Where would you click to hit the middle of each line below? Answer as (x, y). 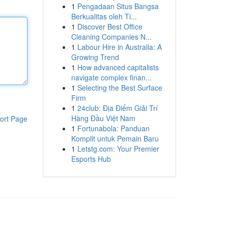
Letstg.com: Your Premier (118, 149)
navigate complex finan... (111, 77)
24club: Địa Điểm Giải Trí (117, 108)
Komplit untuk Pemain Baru (115, 138)
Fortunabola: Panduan (113, 128)
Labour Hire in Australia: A (119, 47)
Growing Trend (95, 57)
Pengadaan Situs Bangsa (118, 6)
